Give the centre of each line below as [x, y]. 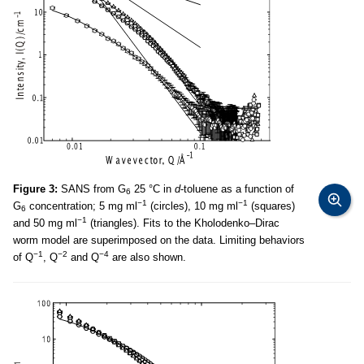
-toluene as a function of [237, 189]
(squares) [271, 206]
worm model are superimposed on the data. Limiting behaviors [159, 240]
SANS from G [92, 189]
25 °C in [153, 189]
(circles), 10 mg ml [193, 206]
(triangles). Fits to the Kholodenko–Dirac [183, 223]
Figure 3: [35, 189]
